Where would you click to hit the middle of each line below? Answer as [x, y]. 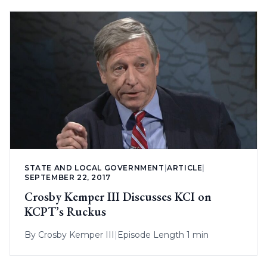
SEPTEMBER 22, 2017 [68, 178]
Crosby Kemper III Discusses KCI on [118, 197]
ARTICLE [185, 168]
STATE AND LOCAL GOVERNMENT [94, 168]
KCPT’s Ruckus [65, 212]
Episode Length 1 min [163, 235]
